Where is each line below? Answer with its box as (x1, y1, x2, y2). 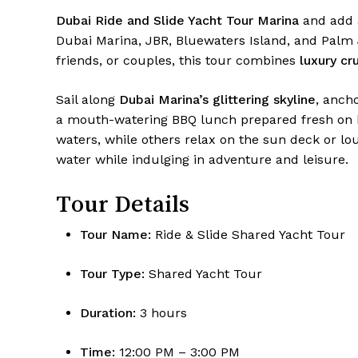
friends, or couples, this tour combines (56, 53, 300, 69)
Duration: (80, 305, 136, 321)
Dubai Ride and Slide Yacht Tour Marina (56, 13, 299, 29)
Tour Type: (80, 266, 145, 282)
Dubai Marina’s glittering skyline (119, 92, 316, 108)
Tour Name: (80, 227, 151, 243)
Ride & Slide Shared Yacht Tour (151, 227, 345, 243)
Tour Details (56, 192, 189, 217)
